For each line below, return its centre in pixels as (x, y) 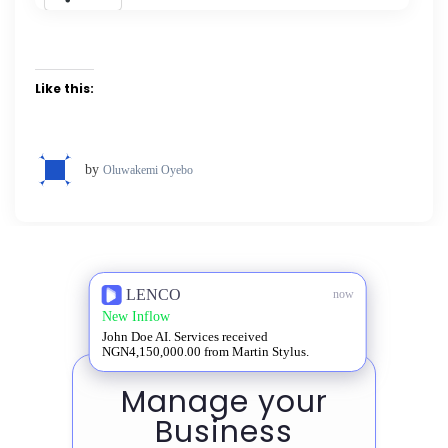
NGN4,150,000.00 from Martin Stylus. (205, 351)
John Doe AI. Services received (184, 336)
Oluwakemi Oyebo (148, 169)
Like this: (64, 88)
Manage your (224, 402)
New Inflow (135, 316)
